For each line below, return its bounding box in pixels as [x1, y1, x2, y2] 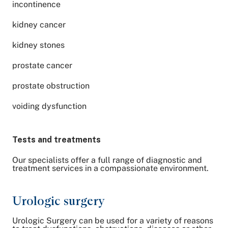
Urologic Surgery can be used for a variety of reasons [12, 216, 213, 225]
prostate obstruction [12, 81, 90, 91]
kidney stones [12, 40, 65, 50]
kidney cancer [12, 20, 66, 30]
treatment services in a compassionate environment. [12, 163, 209, 173]
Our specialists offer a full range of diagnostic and [12, 155, 202, 165]
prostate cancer [12, 61, 72, 70]
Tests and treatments [12, 135, 101, 145]
